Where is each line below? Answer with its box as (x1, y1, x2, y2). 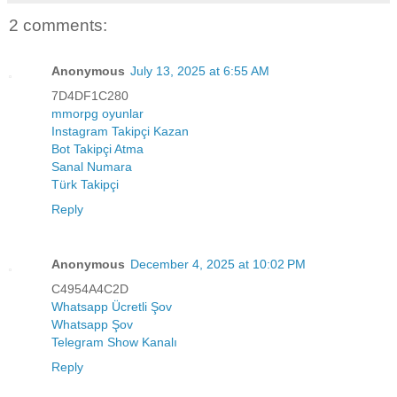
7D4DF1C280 (51, 89, 128, 104)
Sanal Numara (51, 160, 132, 175)
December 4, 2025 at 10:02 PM (130, 257, 306, 272)
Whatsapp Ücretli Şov (51, 300, 172, 315)
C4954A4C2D (51, 282, 128, 297)
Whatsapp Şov (51, 317, 133, 332)
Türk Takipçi (51, 177, 119, 192)
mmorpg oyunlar (51, 106, 144, 121)
